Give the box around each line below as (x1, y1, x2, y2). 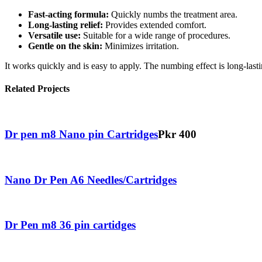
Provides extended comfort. (103, 19, 206, 30)
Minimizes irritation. (102, 40, 179, 51)
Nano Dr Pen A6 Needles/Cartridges (5, 173, 177, 186)
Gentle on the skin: (28, 40, 102, 51)
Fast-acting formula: (28, 9, 109, 19)
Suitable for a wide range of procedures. (81, 30, 230, 40)
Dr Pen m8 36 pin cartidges (5, 219, 136, 232)
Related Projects (5, 84, 70, 94)
